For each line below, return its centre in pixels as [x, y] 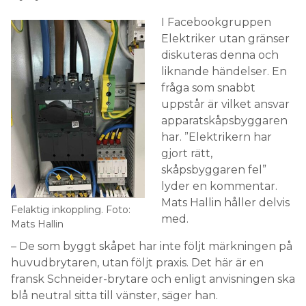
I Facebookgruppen [216, 23]
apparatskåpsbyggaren [224, 121]
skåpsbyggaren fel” [214, 170]
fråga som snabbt [208, 88]
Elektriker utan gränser [225, 39]
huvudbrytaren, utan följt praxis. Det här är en [137, 263]
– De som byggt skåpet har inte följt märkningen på [152, 247]
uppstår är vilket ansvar [225, 105]
